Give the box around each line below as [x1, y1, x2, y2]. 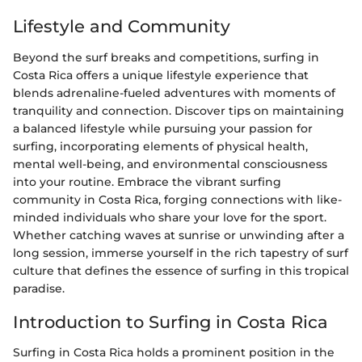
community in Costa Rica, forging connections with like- [13, 192, 342, 207]
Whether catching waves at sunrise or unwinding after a [13, 227, 344, 242]
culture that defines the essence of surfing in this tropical [13, 263, 349, 278]
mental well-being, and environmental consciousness [13, 156, 327, 171]
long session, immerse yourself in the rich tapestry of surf [13, 245, 348, 260]
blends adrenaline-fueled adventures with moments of [13, 85, 335, 100]
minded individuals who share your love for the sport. [13, 209, 326, 225]
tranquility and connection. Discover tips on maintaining [13, 103, 344, 118]
